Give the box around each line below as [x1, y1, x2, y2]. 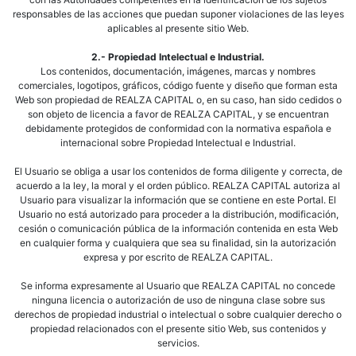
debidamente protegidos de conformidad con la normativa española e [25, 122, 331, 134]
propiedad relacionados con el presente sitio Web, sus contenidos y [29, 323, 327, 335]
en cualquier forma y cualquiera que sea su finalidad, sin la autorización [20, 237, 336, 249]
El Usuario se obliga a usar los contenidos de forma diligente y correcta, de [14, 165, 342, 177]
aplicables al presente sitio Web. [107, 22, 249, 34]
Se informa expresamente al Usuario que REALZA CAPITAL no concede [21, 280, 335, 292]
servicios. [157, 337, 199, 349]
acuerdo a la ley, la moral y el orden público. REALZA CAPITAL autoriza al [16, 180, 340, 192]
